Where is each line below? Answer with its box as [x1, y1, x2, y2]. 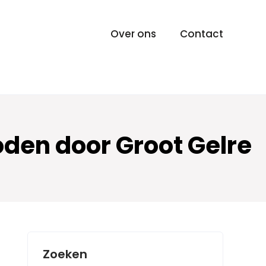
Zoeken [43, 246, 87, 262]
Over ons [110, 27, 156, 41]
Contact [180, 27, 223, 41]
